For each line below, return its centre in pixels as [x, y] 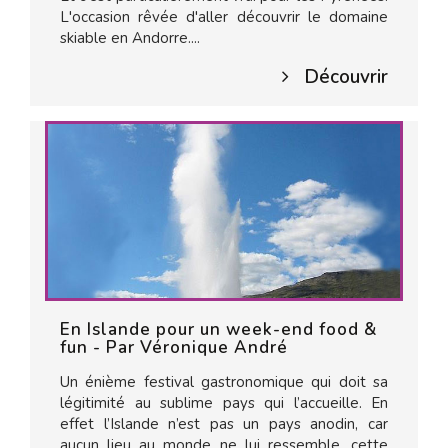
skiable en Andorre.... [130, 38]
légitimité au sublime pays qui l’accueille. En [224, 403]
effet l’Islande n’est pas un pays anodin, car [224, 424]
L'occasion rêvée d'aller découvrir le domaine [224, 17]
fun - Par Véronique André [174, 347]
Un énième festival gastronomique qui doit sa [224, 382]
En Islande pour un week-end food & [218, 329]
